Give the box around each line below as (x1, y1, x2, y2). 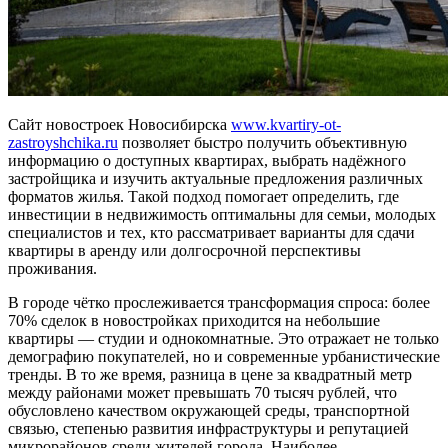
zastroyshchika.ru (8, 133, 118, 151)
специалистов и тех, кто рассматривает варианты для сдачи (8, 223, 415, 241)
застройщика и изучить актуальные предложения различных (8, 169, 423, 187)
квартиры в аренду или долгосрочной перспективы (8, 241, 361, 259)
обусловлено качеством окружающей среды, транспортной (8, 401, 410, 419)
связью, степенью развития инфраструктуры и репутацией (8, 419, 409, 437)
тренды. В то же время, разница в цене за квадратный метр (8, 365, 412, 383)
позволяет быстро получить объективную (118, 133, 407, 151)
